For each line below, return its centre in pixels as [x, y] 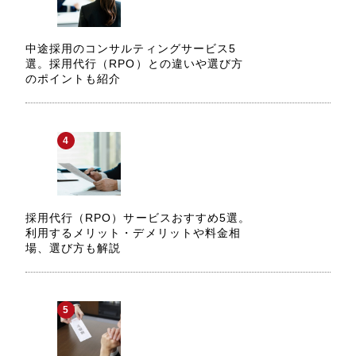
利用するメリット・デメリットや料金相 [133, 233]
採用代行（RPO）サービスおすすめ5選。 [138, 218]
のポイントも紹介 [74, 79]
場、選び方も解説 [74, 248]
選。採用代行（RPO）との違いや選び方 [134, 64]
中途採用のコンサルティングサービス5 [131, 49]
